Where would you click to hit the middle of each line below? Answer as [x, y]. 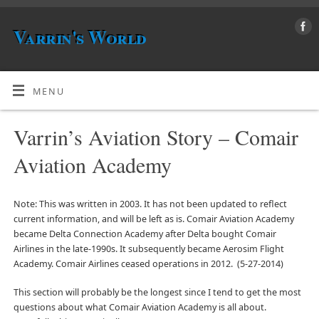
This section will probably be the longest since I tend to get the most [157, 292]
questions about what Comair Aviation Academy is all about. [141, 307]
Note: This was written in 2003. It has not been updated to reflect [150, 204]
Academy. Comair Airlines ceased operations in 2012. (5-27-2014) [148, 264]
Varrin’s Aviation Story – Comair [156, 136]
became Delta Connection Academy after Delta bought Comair [145, 234]
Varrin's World [80, 37]
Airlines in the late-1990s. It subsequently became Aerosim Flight [148, 249]
